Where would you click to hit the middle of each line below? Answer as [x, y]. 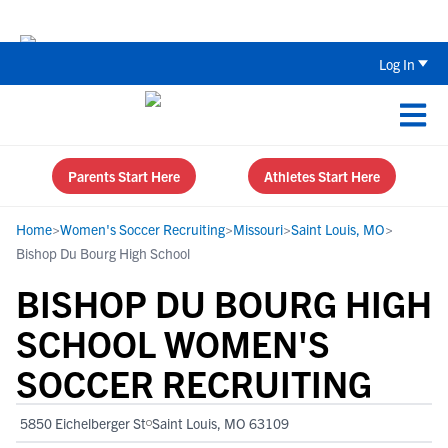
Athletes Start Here [322, 176]
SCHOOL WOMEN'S [173, 342]
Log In [397, 63]
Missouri [258, 229]
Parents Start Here [124, 176]
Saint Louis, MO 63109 [220, 423]
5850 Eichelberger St [83, 423]
